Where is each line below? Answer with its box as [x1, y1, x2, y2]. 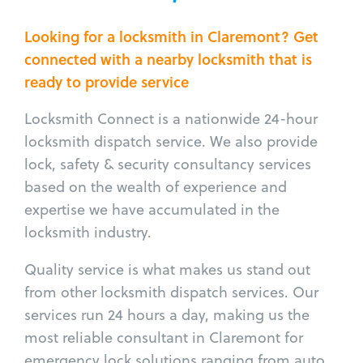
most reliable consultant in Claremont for [24, 327, 303, 348]
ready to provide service [24, 70, 189, 92]
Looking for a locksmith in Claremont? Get [24, 25, 318, 47]
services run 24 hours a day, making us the [24, 304, 310, 325]
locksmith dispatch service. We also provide [24, 130, 318, 152]
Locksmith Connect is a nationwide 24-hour [24, 108, 318, 129]
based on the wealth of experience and [24, 176, 287, 197]
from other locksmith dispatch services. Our [24, 281, 318, 302]
